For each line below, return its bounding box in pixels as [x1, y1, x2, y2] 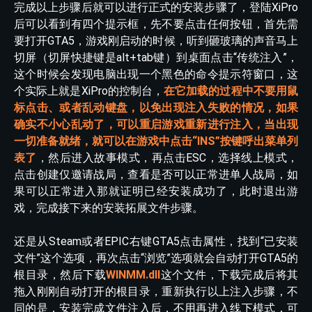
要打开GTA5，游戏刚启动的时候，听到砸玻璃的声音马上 [14, 33, 298, 47]
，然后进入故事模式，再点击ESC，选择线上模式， [36, 150, 299, 164]
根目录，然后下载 [14, 268, 106, 282]
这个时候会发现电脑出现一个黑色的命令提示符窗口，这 [14, 67, 298, 81]
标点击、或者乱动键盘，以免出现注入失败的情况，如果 [14, 100, 298, 114]
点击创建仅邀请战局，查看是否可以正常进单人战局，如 [14, 167, 298, 181]
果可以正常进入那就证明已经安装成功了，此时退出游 [14, 184, 298, 198]
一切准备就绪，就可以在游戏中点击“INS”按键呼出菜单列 [14, 134, 298, 148]
